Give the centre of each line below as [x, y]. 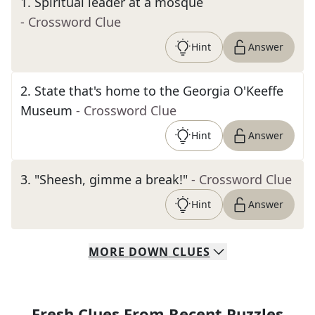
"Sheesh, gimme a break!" [111, 179]
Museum [46, 110]
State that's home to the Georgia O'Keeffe [159, 91]
